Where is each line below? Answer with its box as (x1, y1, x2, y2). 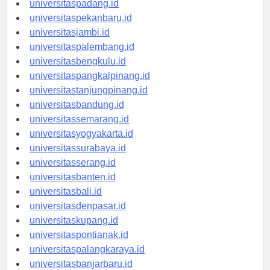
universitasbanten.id (30, 183, 116, 193)
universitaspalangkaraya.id (30, 255, 145, 266)
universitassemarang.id (30, 125, 129, 136)
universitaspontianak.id (30, 240, 128, 251)
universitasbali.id (30, 197, 102, 208)
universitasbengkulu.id (30, 67, 126, 78)
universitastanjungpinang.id (30, 96, 148, 107)
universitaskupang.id (30, 226, 118, 237)
